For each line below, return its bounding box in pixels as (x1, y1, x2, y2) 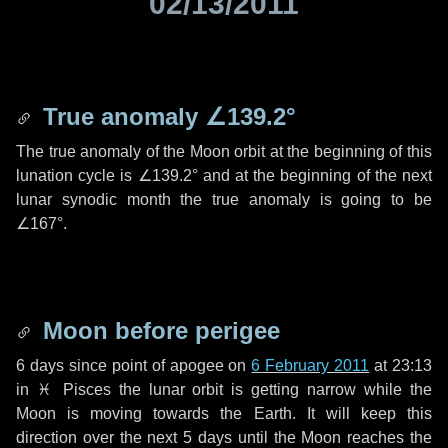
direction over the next (16, 429, 184, 446)
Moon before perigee (36, 317, 280, 344)
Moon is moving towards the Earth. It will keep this (16, 405, 432, 422)
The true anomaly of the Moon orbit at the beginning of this (16, 143, 432, 160)
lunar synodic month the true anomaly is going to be (16, 191, 432, 208)
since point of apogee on (63, 357, 252, 374)
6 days (16, 357, 64, 374)
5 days (183, 429, 233, 446)
